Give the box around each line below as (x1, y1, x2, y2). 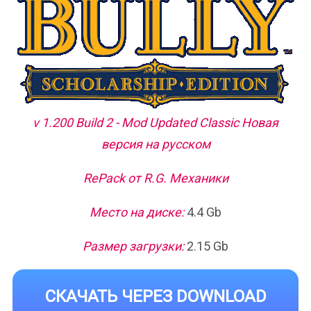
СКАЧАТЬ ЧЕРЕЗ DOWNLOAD (44, 286, 267, 306)
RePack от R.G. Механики (83, 171, 228, 185)
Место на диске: (90, 205, 184, 219)
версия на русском (101, 137, 210, 151)
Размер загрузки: (83, 239, 184, 253)
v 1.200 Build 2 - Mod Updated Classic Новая (33, 115, 278, 130)
